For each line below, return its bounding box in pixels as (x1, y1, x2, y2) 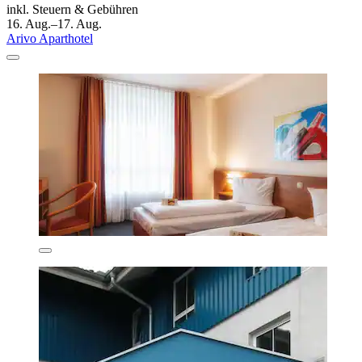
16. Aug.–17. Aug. (6, 16, 102, 31)
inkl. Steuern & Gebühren (6, 2, 138, 16)
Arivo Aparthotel (6, 31, 93, 45)
